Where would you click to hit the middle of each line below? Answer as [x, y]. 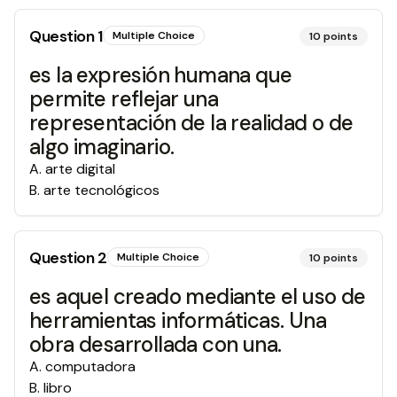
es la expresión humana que [161, 75]
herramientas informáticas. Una [178, 320]
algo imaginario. [102, 147]
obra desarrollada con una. [156, 344]
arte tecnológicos [101, 190]
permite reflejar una [124, 99]
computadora [90, 366]
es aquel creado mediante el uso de [198, 296]
